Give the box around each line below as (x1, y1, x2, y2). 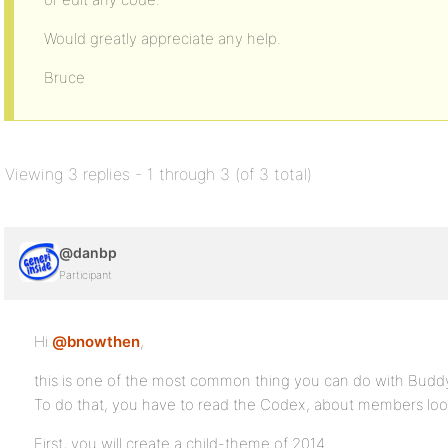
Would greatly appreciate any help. (44, 29, 281, 48)
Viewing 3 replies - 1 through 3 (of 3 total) (5, 164, 312, 184)
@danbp (59, 244, 117, 261)
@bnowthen (52, 332, 140, 351)
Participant (59, 268, 112, 282)
